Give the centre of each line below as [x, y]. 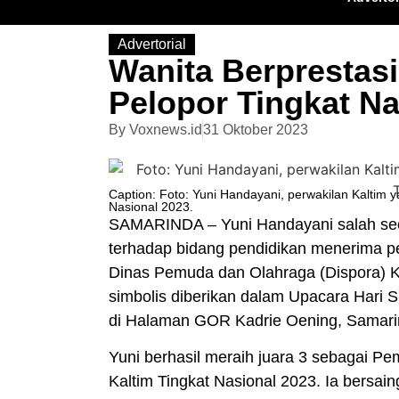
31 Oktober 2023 [256, 129]
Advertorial [152, 44]
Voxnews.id [164, 129]
